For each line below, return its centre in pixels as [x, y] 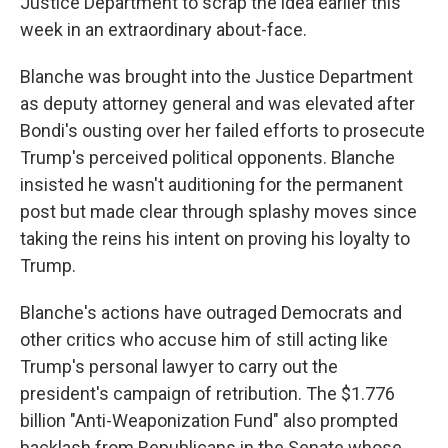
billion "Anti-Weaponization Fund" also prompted [209, 421]
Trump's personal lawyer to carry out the [179, 367]
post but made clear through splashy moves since [218, 212]
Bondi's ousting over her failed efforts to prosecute [222, 131]
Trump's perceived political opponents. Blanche [207, 158]
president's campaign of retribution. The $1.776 [207, 394]
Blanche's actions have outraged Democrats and [211, 313]
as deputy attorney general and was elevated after [217, 104]
